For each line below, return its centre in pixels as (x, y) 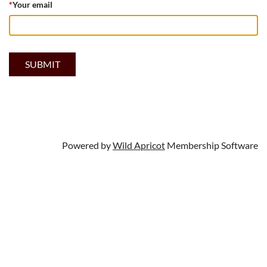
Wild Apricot (139, 145)
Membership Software (212, 145)
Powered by (87, 145)
